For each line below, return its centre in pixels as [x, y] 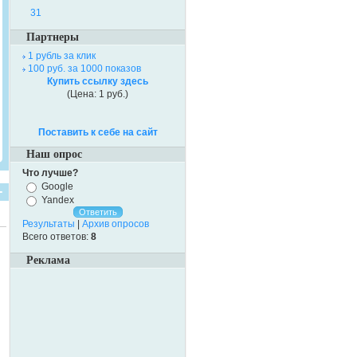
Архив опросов [116, 224]
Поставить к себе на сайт [98, 132]
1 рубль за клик [62, 56]
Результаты [49, 224]
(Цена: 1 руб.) [98, 94]
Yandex [58, 200]
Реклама [48, 260]
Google [57, 186]
